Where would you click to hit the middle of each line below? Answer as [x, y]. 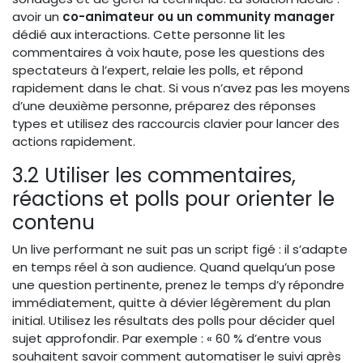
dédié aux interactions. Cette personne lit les [149, 34]
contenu [53, 222]
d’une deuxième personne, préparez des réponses [164, 105]
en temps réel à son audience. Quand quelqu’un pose [174, 267]
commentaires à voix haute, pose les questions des [169, 52]
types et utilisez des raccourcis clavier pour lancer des [176, 123]
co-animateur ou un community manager [199, 16]
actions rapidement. [74, 141]
